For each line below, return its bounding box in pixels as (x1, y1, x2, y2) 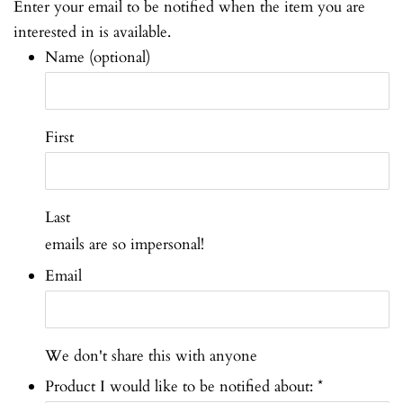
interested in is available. (13, 21, 171, 42)
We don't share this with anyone (45, 345, 257, 366)
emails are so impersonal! (45, 233, 204, 255)
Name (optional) (45, 46, 150, 67)
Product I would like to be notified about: (45, 376, 318, 398)
